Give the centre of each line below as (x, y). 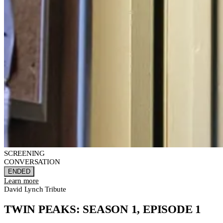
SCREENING (24, 153)
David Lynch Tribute (35, 189)
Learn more (21, 180)
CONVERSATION (32, 162)
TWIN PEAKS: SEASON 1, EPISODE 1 (103, 209)
